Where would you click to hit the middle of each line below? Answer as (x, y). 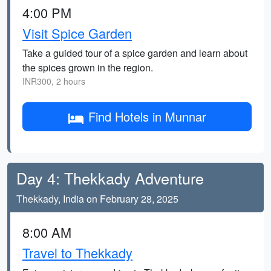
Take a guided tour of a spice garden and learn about (135, 53)
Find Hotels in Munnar (147, 116)
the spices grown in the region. (88, 67)
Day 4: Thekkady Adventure (110, 178)
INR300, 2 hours (54, 81)
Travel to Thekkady (77, 253)
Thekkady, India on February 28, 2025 (97, 199)
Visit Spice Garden (77, 33)
